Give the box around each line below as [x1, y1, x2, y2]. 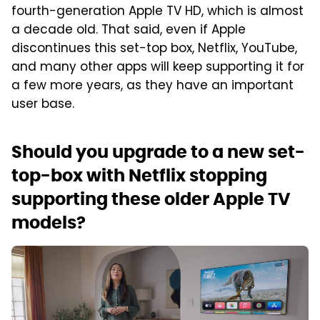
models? [11, 211, 86, 234]
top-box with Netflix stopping [11, 164, 267, 186]
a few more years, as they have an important [11, 76, 294, 96]
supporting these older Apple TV [11, 187, 291, 210]
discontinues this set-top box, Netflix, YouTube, [11, 39, 297, 59]
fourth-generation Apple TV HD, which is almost [11, 1, 304, 22]
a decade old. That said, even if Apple [11, 20, 246, 41]
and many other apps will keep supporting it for [11, 57, 304, 78]
